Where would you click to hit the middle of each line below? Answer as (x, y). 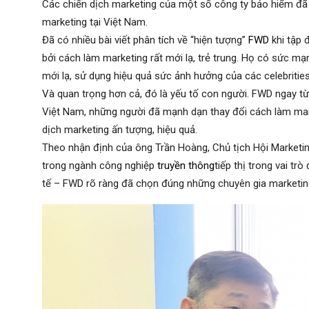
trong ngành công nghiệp (100, 166)
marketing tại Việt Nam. (95, 22)
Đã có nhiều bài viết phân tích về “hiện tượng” (145, 40)
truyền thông (186, 166)
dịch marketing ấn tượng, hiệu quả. (120, 130)
